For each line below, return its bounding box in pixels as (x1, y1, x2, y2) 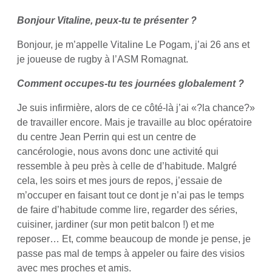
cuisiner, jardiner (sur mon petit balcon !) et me (17, 219, 214, 229)
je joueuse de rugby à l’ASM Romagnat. (17, 54, 188, 64)
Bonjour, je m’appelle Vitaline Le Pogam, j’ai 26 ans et (17, 39, 250, 50)
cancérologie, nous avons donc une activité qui (17, 146, 219, 157)
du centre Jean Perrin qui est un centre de (17, 132, 196, 142)
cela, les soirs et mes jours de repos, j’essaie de (17, 175, 222, 186)
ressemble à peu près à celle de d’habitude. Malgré (17, 161, 237, 171)
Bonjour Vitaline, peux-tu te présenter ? (17, 15, 197, 25)
